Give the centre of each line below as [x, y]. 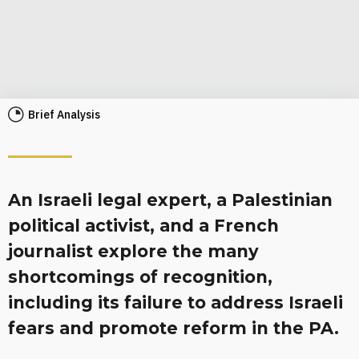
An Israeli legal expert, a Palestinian [170, 200]
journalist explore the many [133, 251]
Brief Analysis [64, 115]
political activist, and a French [143, 226]
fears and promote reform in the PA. [173, 328]
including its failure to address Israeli [175, 303]
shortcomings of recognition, [140, 277]
